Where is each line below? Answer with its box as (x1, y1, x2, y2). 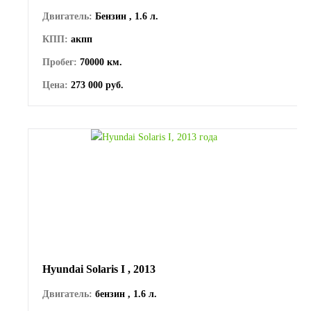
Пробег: (42, 56, 77, 67)
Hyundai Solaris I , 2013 (42, 262, 155, 275)
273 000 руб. (68, 79, 124, 90)
